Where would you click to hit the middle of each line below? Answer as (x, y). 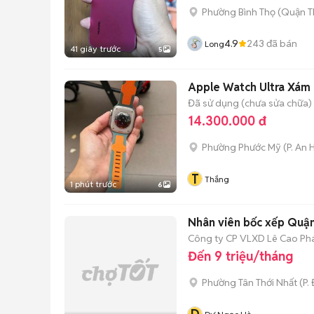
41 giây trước (95, 49)
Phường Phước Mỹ (241, 147)
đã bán (281, 43)
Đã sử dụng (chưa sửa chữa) (250, 103)
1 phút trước (93, 184)
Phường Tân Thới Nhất (250, 282)
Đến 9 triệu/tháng (240, 256)
